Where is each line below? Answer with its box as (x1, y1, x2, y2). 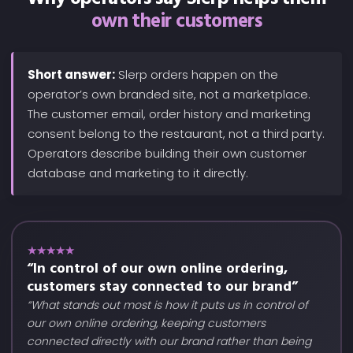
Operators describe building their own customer (28, 145, 307, 162)
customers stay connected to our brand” (27, 276, 298, 299)
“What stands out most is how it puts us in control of (27, 297, 308, 313)
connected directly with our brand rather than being (27, 333, 311, 349)
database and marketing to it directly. (28, 165, 248, 181)
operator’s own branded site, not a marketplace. (28, 86, 310, 102)
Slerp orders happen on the (115, 66, 278, 83)
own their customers (91, 6, 262, 37)
